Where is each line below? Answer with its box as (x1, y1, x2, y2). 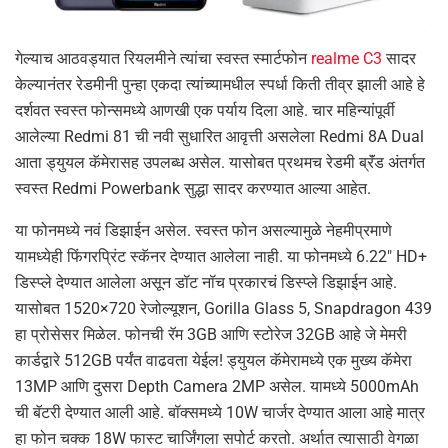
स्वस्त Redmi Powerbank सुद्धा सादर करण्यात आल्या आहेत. (15, 178, 371, 198)
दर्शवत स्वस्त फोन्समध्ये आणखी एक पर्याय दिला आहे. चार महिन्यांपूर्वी (15, 100, 395, 120)
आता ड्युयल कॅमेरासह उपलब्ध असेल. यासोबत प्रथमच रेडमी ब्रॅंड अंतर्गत (15, 152, 425, 172)
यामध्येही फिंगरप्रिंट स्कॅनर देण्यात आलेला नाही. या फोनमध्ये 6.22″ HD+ (15, 246, 427, 266)
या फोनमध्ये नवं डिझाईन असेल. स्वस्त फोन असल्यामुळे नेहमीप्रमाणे (15, 220, 392, 240)
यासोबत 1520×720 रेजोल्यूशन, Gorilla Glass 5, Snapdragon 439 (15, 298, 432, 318)
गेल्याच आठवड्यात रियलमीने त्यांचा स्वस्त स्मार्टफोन (15, 48, 311, 68)
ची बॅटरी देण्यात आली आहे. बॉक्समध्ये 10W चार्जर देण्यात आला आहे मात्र (15, 402, 425, 422)
